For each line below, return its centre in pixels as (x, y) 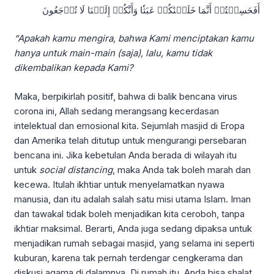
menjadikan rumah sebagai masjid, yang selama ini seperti (134, 243)
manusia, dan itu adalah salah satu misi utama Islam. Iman (132, 199)
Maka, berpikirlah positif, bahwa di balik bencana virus (126, 96)
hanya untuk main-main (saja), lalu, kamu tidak (113, 53)
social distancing (76, 169)
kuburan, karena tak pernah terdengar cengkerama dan (128, 257)
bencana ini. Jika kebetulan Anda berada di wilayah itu (125, 155)
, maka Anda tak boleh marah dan (182, 169)
